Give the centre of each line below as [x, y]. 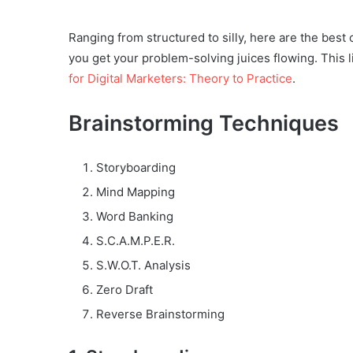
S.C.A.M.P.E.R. [136, 241]
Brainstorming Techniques [204, 124]
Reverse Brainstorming [160, 314]
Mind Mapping [136, 192]
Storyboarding [136, 168]
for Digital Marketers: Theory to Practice [180, 79]
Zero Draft [124, 290]
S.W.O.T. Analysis [143, 266]
